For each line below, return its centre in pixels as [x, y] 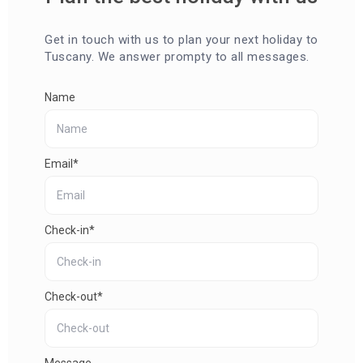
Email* [62, 163]
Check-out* [74, 296]
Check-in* [70, 230]
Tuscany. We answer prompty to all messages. [177, 56]
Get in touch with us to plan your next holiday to [181, 39]
